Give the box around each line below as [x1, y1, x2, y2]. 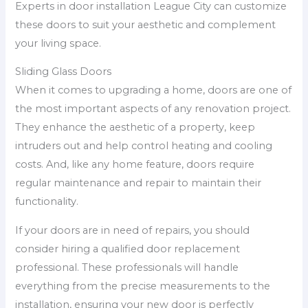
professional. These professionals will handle [15, 261, 239, 274]
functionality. [15, 195, 79, 208]
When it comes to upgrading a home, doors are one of [15, 84, 292, 97]
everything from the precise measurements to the [15, 279, 271, 292]
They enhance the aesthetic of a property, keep [15, 121, 256, 134]
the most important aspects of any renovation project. [15, 102, 291, 115]
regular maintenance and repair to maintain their [15, 177, 262, 190]
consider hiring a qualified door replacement [15, 242, 241, 255]
